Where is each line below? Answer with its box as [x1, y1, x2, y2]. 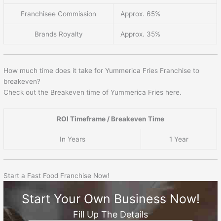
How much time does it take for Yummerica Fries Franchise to [3, 66, 200, 74]
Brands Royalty [34, 30, 83, 38]
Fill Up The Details [73, 209, 148, 220]
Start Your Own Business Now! [21, 191, 200, 206]
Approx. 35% [120, 30, 161, 38]
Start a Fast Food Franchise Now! [3, 171, 110, 180]
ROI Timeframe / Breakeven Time [56, 114, 164, 123]
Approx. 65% [120, 9, 161, 18]
